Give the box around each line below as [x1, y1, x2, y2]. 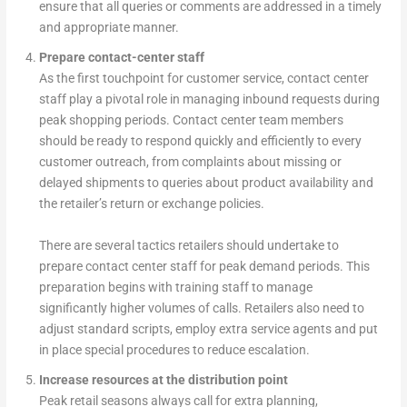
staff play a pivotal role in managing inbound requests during [38, 92, 380, 107]
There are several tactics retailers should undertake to [38, 238, 339, 253]
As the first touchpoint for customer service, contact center [38, 71, 369, 86]
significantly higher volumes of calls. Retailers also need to [38, 301, 364, 316]
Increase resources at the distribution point [38, 372, 288, 387]
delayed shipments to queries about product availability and [38, 175, 373, 191]
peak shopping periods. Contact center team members [38, 113, 343, 128]
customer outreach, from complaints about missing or [38, 154, 342, 170]
